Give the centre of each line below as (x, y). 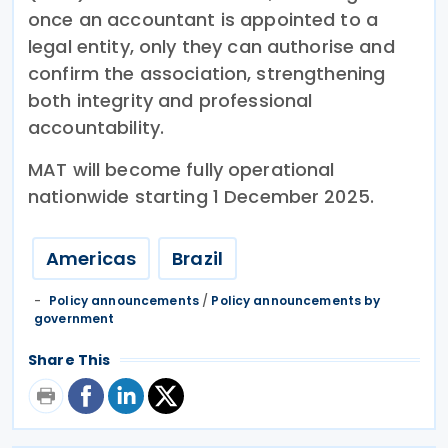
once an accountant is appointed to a (203, 19)
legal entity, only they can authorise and (211, 46)
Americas (91, 258)
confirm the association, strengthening (207, 73)
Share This (69, 359)
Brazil (197, 258)
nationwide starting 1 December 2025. (201, 196)
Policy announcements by (296, 300)
